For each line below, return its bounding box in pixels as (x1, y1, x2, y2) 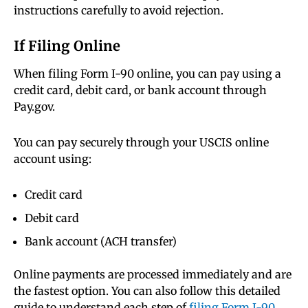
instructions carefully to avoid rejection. (14, 3, 223, 18)
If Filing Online (14, 37, 120, 55)
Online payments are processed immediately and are (14, 267, 291, 282)
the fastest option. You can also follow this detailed (14, 284, 280, 298)
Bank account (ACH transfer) (25, 234, 177, 249)
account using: (14, 152, 91, 166)
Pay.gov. (14, 100, 55, 114)
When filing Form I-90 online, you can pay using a (14, 67, 281, 81)
